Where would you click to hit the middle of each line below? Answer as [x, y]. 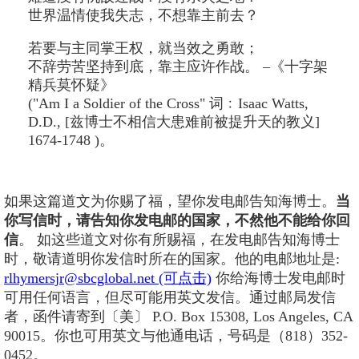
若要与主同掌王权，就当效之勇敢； [143, 48]
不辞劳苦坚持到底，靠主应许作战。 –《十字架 [178, 66]
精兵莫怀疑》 [71, 85]
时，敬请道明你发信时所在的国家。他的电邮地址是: [172, 258]
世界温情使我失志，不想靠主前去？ [143, 15]
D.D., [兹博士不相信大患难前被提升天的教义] [174, 121]
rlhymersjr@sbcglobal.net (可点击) [108, 278]
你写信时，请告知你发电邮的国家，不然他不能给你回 [177, 220]
